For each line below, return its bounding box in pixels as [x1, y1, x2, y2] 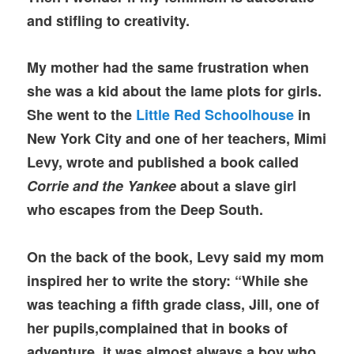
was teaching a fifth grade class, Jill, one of [27, 293, 320, 314]
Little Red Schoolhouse [136, 104, 295, 126]
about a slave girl [176, 175, 297, 197]
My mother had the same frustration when [27, 57, 310, 78]
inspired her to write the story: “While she [27, 269, 309, 291]
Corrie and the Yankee [27, 175, 177, 197]
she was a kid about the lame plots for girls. [27, 81, 322, 102]
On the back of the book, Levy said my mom [27, 246, 325, 267]
